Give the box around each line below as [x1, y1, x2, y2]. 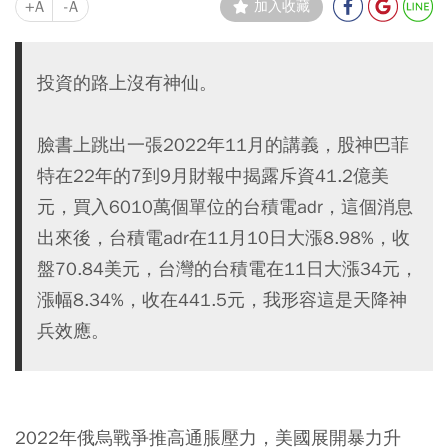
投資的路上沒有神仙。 [37, 70, 217, 94]
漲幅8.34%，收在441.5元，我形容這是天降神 [37, 287, 407, 311]
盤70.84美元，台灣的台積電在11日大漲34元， [37, 256, 418, 280]
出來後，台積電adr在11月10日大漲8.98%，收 [37, 225, 410, 249]
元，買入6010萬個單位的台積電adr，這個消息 [37, 194, 413, 218]
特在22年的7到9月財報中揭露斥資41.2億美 [37, 163, 389, 187]
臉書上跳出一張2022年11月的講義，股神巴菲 [37, 132, 409, 156]
